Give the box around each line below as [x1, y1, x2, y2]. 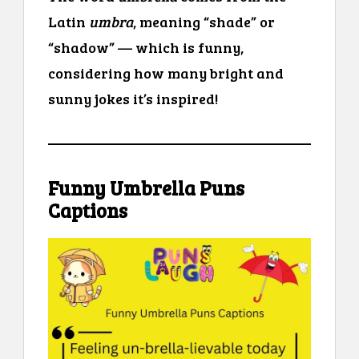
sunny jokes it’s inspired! [48, 88, 218, 108]
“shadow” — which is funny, [48, 37, 244, 57]
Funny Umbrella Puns [48, 174, 244, 201]
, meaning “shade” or [133, 11, 275, 31]
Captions [48, 196, 127, 224]
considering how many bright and [48, 63, 284, 83]
